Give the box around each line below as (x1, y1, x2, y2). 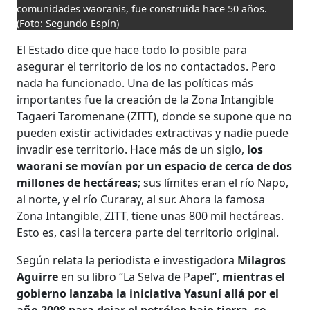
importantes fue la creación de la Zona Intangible (17, 92, 275, 108)
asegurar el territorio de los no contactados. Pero (17, 59, 277, 75)
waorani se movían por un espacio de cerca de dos (17, 158, 293, 174)
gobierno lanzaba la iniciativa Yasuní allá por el (17, 286, 280, 302)
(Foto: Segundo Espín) (17, 17, 120, 30)
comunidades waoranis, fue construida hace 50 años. (17, 2, 268, 16)
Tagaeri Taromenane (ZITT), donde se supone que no (17, 109, 293, 125)
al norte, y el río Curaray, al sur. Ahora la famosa (17, 192, 266, 208)
